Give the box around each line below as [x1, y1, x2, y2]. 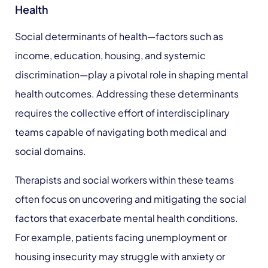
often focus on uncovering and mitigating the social [15, 193, 246, 205]
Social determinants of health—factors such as [15, 30, 223, 42]
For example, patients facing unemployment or [15, 231, 227, 243]
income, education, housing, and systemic [15, 49, 206, 62]
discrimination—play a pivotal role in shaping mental [15, 68, 248, 81]
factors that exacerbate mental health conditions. [15, 212, 238, 224]
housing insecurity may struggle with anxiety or [15, 250, 225, 263]
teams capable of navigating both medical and [15, 126, 227, 138]
